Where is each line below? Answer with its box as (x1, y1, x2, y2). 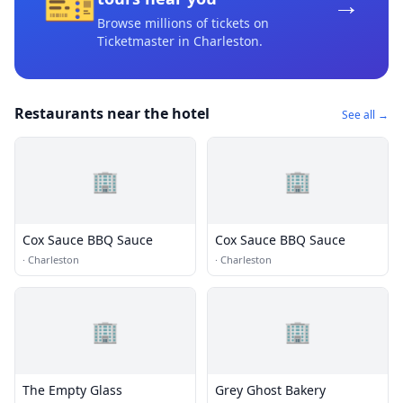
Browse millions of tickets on (97, 14, 269, 31)
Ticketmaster (97, 32, 175, 49)
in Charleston (175, 32, 259, 49)
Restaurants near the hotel (14, 103, 210, 123)
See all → (342, 107, 389, 122)
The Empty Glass (22, 381, 122, 399)
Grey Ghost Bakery (215, 381, 326, 399)
